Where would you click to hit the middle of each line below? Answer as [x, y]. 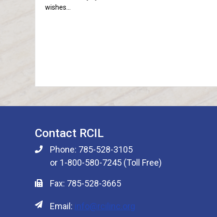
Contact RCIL [69, 133]
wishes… [58, 7]
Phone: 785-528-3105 [91, 149]
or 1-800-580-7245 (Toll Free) [106, 163]
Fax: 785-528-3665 [85, 183]
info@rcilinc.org [105, 206]
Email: [62, 206]
